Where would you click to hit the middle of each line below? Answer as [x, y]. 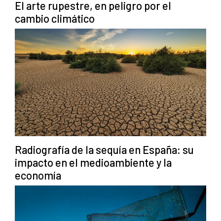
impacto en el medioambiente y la [93, 163]
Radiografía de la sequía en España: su [104, 150]
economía [38, 175]
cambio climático [55, 18]
